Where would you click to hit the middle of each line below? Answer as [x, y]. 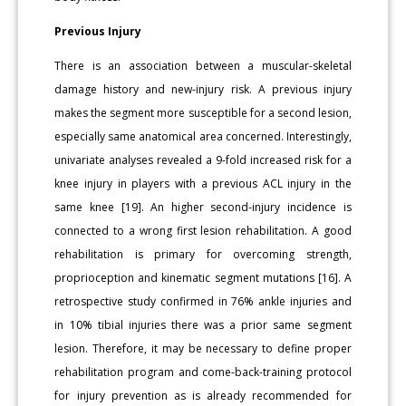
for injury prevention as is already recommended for [203, 396]
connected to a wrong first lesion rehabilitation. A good [203, 231]
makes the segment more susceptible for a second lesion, [203, 113]
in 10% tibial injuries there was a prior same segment [203, 325]
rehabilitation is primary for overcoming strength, [203, 255]
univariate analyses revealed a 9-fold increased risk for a [203, 160]
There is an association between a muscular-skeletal [203, 66]
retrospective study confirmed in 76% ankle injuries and [203, 302]
